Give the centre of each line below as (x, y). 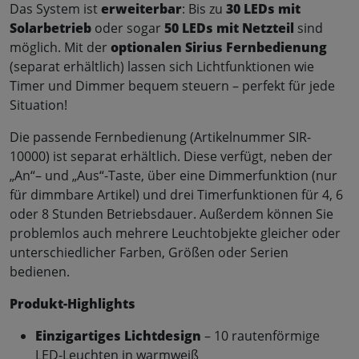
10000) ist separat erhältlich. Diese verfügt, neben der (171, 156)
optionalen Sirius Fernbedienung (219, 47)
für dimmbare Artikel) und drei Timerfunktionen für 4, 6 (176, 194)
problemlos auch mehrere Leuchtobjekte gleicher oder (175, 233)
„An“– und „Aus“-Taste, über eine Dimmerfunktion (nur (173, 175)
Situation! (38, 105)
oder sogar (128, 28)
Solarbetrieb (50, 28)
